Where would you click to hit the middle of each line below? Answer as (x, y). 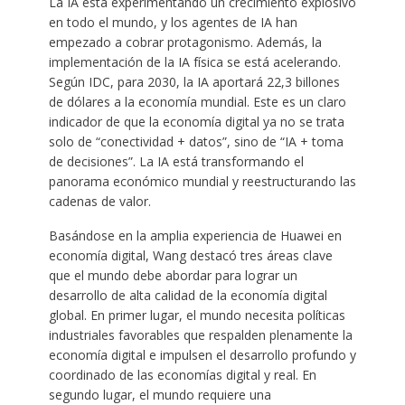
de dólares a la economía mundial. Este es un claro (197, 102)
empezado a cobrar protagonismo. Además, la (185, 42)
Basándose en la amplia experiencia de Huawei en (195, 236)
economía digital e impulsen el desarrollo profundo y (202, 355)
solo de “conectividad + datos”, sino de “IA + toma (196, 142)
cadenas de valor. (99, 202)
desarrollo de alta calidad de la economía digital (188, 296)
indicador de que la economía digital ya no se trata (196, 122)
